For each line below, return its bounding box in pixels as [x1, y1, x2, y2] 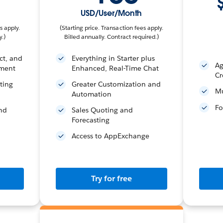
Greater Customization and [71, 80, 161, 89]
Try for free [91, 173, 132, 184]
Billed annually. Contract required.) [64, 32, 159, 41]
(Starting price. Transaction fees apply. [59, 23, 163, 32]
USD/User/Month [81, 8, 142, 18]
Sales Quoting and [71, 106, 133, 114]
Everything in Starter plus [71, 54, 155, 63]
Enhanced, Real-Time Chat [71, 64, 159, 73]
